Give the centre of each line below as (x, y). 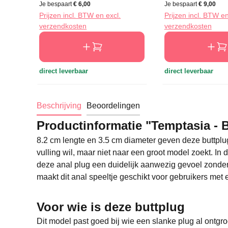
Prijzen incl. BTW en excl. (80, 16)
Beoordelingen (113, 106)
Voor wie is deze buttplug (111, 207)
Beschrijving (59, 106)
